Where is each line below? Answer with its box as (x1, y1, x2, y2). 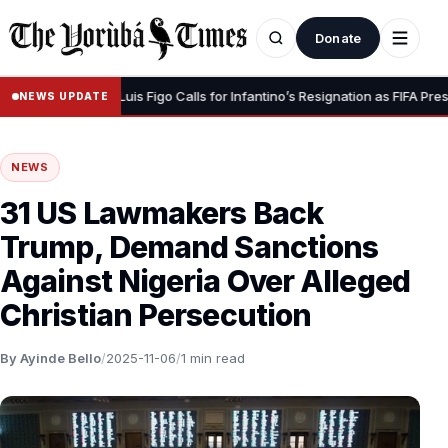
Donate (315, 29, 361, 46)
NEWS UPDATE (19, 89, 109, 102)
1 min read (181, 350, 245, 367)
